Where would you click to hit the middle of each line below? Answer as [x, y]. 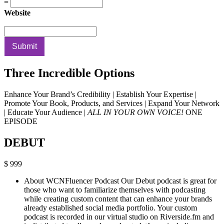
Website [17, 13]
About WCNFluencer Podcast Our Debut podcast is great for [120, 180]
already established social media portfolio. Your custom [110, 207]
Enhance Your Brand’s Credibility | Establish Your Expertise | [100, 94]
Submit [24, 46]
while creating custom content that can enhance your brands [118, 198]
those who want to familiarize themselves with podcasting [115, 189]
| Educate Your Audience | [46, 112]
